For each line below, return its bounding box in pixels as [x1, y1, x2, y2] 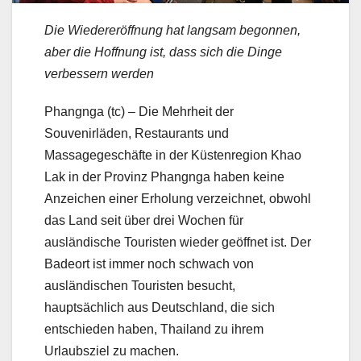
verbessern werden [44, 67, 154, 81]
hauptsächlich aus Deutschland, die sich [44, 301, 275, 315]
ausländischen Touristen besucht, [44, 279, 235, 293]
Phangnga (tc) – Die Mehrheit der [44, 105, 234, 119]
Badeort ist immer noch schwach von [44, 257, 254, 272]
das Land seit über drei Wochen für [44, 214, 243, 228]
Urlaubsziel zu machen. [44, 344, 179, 359]
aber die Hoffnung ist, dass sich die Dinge [44, 45, 282, 60]
